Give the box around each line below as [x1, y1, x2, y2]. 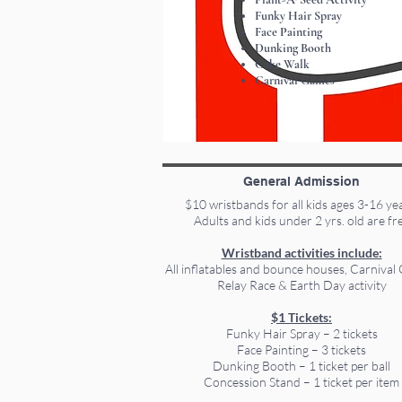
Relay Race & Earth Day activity [216, 277, 387, 293]
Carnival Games [255, 73, 335, 88]
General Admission [243, 174, 360, 188]
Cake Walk [255, 57, 310, 72]
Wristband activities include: [221, 245, 382, 260]
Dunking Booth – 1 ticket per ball [213, 358, 390, 373]
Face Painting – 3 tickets [237, 342, 366, 357]
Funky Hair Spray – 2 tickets [225, 326, 378, 341]
